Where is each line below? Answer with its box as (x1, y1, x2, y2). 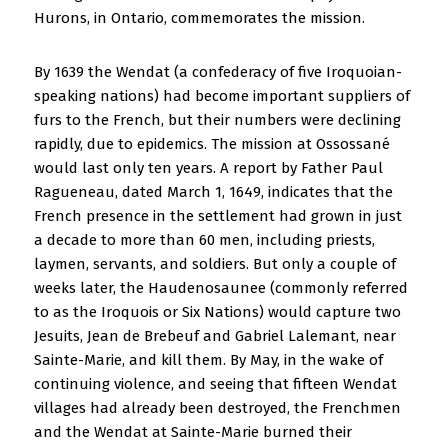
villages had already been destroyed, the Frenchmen (33, 398, 401, 417)
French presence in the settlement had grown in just (33, 206, 402, 225)
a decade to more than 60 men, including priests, (33, 230, 375, 249)
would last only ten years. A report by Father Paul (33, 158, 383, 177)
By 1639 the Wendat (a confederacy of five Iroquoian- (33, 62, 402, 81)
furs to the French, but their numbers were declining (33, 110, 401, 129)
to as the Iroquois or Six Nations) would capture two (33, 302, 401, 321)
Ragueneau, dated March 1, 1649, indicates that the (33, 182, 393, 201)
